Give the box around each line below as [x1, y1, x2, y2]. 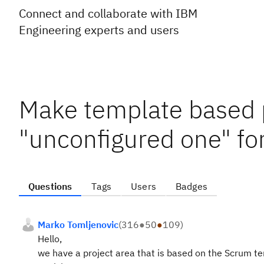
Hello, [38, 233, 62, 245]
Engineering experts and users [19, 22, 179, 38]
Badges [175, 180, 207, 192]
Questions [28, 180, 72, 192]
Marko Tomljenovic [38, 219, 118, 230]
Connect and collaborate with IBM [19, 5, 197, 21]
